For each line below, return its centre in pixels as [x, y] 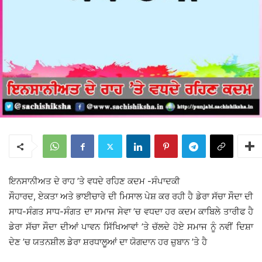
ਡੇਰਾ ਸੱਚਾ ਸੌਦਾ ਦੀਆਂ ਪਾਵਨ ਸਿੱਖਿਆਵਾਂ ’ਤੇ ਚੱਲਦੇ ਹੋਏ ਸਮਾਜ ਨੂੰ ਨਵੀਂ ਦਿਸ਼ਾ [131, 227]
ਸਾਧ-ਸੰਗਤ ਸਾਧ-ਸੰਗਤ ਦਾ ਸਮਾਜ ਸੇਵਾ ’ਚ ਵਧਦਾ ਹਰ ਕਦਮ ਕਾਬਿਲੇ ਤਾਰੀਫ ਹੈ [131, 212]
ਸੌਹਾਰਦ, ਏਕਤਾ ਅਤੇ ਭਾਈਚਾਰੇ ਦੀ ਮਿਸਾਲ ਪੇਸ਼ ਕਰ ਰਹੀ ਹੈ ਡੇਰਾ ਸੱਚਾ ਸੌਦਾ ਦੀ [131, 196]
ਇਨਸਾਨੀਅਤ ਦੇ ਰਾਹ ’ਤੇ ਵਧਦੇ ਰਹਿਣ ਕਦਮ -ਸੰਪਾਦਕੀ [94, 181]
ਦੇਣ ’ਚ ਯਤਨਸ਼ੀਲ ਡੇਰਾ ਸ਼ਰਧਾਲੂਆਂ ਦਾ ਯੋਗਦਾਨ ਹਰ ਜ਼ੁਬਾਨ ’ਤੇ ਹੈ [108, 242]
